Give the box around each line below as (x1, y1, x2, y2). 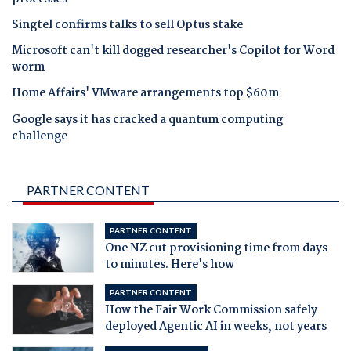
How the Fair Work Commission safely (104, 300, 317, 320)
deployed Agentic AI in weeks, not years (104, 317, 327, 336)
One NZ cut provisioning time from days (104, 238, 327, 258)
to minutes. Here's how (104, 255, 234, 274)
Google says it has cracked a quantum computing (12, 110, 283, 129)
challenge (12, 126, 67, 146)
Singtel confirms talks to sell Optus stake (12, 15, 243, 34)
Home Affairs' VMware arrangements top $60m (12, 84, 279, 103)
